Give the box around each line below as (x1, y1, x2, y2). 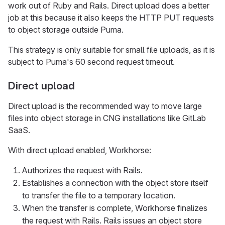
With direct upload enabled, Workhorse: (8, 145, 151, 155)
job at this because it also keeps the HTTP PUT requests (8, 12, 214, 23)
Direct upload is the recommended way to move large (8, 100, 202, 111)
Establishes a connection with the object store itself (22, 177, 208, 188)
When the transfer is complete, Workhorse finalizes (22, 202, 207, 213)
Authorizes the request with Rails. (22, 165, 143, 175)
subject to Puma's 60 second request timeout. (8, 56, 175, 67)
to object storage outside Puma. (8, 24, 124, 35)
